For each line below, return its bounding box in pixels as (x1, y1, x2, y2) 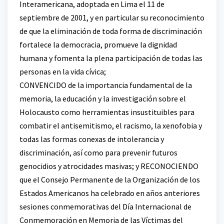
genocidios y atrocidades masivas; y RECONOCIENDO (19, 160, 198, 171)
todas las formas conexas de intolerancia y (19, 133, 164, 144)
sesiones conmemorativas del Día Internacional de (19, 201, 191, 211)
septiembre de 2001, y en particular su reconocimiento (19, 12, 204, 22)
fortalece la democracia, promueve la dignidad (19, 39, 177, 49)
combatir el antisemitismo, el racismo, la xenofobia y (19, 120, 202, 130)
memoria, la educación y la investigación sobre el (19, 93, 186, 103)
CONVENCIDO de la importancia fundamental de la (19, 79, 192, 90)
